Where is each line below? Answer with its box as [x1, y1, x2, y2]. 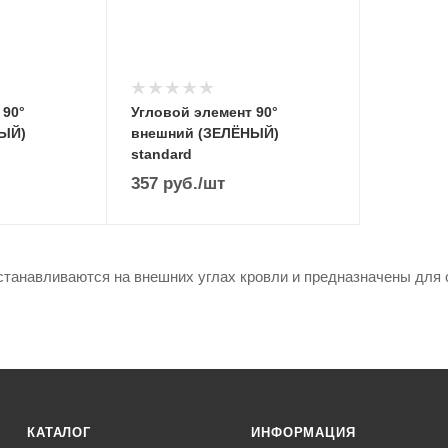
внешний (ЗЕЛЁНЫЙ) [131, 125, 279, 141]
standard [131, 146, 192, 162]
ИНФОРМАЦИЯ [251, 425, 356, 440]
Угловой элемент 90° [131, 104, 278, 120]
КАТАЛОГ [27, 425, 91, 440]
